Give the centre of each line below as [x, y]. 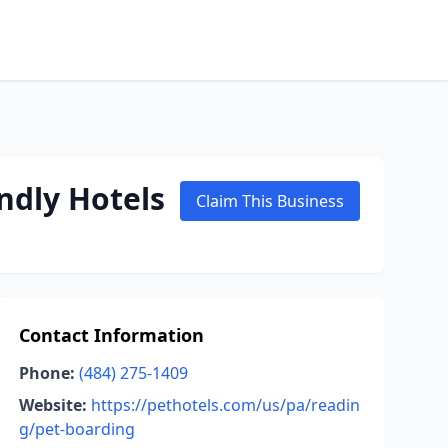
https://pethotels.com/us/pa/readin [225, 405]
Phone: [46, 373]
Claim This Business [270, 201]
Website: [52, 405]
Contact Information [111, 335]
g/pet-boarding [76, 429]
